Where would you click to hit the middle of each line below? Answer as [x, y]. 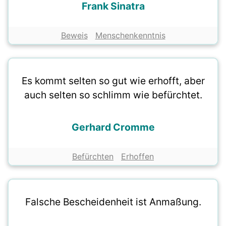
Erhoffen [137, 157]
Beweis [74, 36]
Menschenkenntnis [130, 36]
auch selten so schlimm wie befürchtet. [113, 95]
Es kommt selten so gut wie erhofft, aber [113, 81]
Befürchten [93, 157]
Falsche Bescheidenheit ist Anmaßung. [113, 202]
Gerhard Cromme [113, 127]
